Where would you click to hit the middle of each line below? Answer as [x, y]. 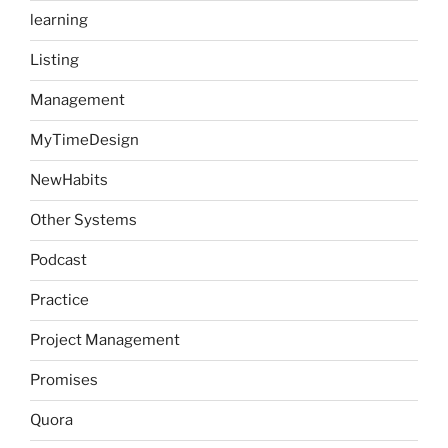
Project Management [105, 340]
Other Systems [83, 220]
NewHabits [69, 180]
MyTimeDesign [84, 140]
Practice [59, 300]
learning [59, 20]
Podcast [58, 260]
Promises [64, 380]
